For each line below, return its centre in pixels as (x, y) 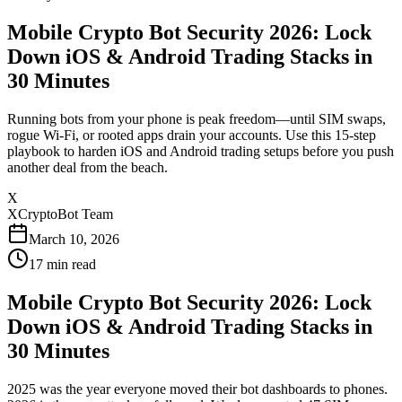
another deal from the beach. (87, 167)
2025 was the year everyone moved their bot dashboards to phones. (197, 389)
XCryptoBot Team (60, 214)
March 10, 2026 (74, 239)
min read (70, 264)
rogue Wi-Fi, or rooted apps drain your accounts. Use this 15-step (192, 135)
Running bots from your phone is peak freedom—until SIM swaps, (197, 118)
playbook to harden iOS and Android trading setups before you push (201, 151)
